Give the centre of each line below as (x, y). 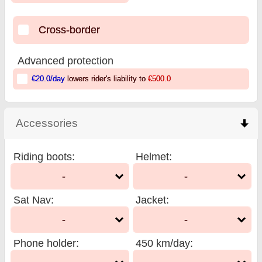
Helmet (152, 156)
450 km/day (163, 243)
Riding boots (43, 156)
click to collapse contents (141, 123)
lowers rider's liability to (106, 79)
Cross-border (70, 30)
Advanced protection (66, 61)
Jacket (151, 200)
